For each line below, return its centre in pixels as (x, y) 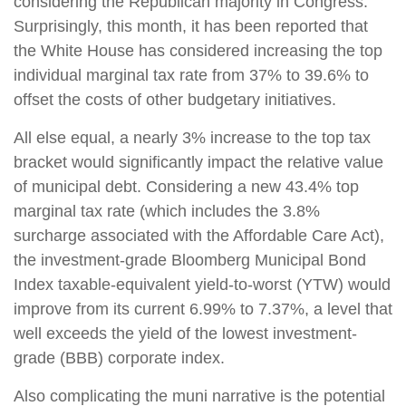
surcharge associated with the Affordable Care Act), (199, 235)
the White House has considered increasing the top (198, 50)
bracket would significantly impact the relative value (198, 162)
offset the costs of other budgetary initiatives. (175, 99)
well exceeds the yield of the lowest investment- (185, 333)
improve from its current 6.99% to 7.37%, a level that (203, 309)
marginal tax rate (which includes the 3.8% (167, 211)
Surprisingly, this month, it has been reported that (191, 26)
